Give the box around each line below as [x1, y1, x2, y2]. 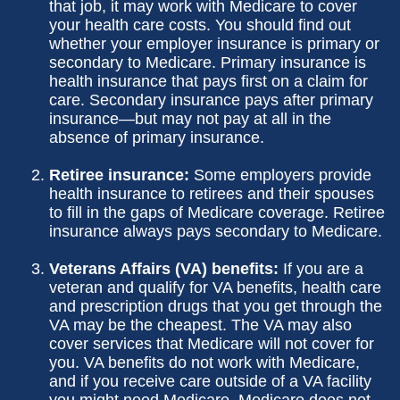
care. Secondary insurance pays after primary [49, 91, 373, 109]
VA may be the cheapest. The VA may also [49, 316, 352, 334]
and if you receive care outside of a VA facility [49, 372, 371, 390]
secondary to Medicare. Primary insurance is [49, 54, 366, 71]
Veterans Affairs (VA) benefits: [49, 260, 279, 278]
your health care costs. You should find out [49, 16, 351, 34]
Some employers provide [189, 166, 371, 184]
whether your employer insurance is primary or [49, 35, 379, 53]
